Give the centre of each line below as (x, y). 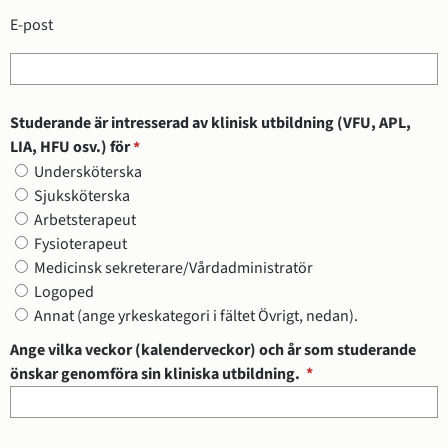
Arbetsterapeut (85, 219)
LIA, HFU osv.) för (70, 146)
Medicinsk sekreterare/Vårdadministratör (173, 267)
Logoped (64, 291)
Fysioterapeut (80, 243)
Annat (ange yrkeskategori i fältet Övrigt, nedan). (196, 315)
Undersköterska (88, 171)
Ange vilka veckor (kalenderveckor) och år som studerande (213, 349)
